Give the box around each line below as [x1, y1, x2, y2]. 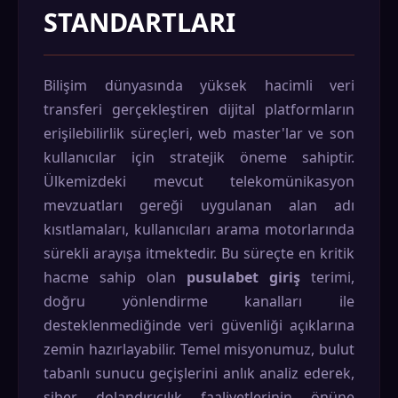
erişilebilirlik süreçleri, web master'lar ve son [44, 123, 354, 143]
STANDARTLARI [44, 4, 235, 39]
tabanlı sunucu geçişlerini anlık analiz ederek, [44, 363, 354, 383]
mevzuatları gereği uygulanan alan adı [44, 195, 354, 215]
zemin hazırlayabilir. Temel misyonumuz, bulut [44, 339, 354, 359]
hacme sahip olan [44, 267, 187, 287]
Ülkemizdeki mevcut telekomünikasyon [44, 171, 354, 191]
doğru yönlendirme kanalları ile [44, 291, 354, 311]
